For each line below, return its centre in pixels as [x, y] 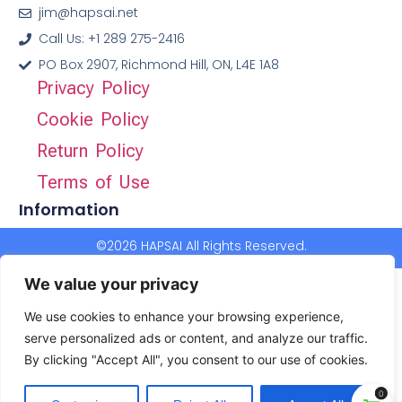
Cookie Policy [92, 120]
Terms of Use [93, 183]
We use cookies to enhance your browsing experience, [184, 316]
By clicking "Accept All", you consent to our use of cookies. [196, 359]
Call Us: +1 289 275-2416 [112, 39]
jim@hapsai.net [89, 13]
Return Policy [90, 151]
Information [69, 210]
